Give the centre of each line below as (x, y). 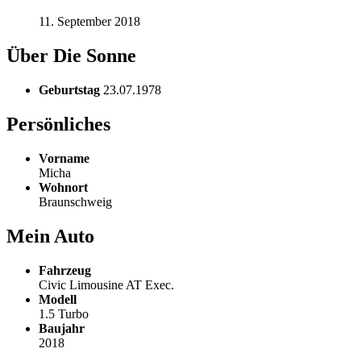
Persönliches (58, 124)
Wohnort (63, 187)
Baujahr (62, 328)
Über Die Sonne (71, 56)
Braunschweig (75, 201)
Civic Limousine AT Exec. (106, 284)
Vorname (64, 158)
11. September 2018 (89, 22)
